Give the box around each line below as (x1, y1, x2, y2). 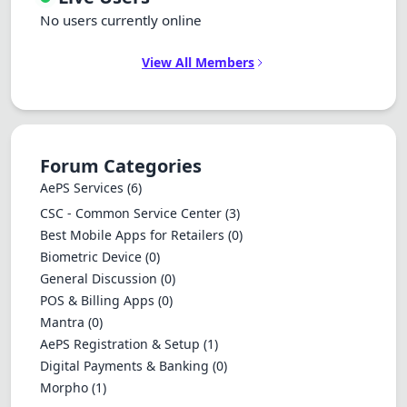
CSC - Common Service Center (40, 204, 225, 222)
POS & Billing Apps (40, 292, 158, 309)
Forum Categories (40, 154, 202, 178)
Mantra (40, 313, 88, 331)
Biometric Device (40, 248, 145, 265)
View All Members (142, 54, 254, 71)
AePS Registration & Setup (40, 335, 203, 352)
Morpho (40, 379, 92, 396)
